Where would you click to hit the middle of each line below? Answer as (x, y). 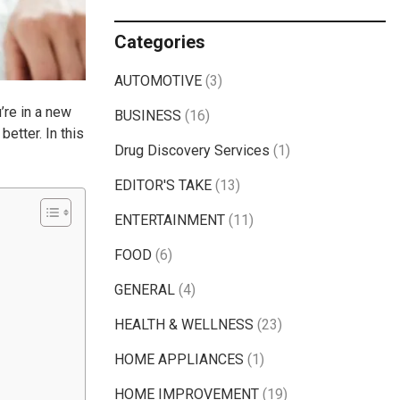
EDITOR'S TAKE (163, 186)
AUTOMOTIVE (158, 81)
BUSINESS (148, 116)
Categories (160, 42)
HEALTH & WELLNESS (184, 325)
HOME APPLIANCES (179, 360)
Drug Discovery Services (192, 151)
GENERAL (145, 290)
